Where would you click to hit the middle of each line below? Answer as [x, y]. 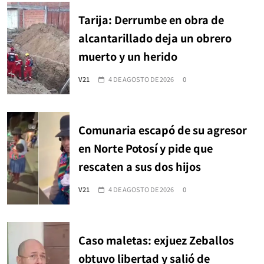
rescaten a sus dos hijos [140, 166]
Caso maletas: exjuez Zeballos [156, 240]
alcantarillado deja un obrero [155, 38]
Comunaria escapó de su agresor [163, 130]
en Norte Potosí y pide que [146, 148]
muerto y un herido [128, 56]
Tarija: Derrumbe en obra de [151, 20]
